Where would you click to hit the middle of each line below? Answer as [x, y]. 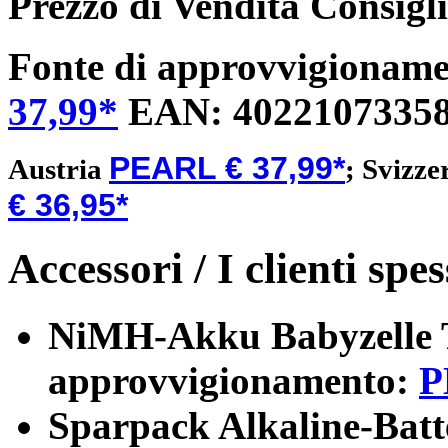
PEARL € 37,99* [227, 168]
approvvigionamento [222, 380]
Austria [58, 169]
